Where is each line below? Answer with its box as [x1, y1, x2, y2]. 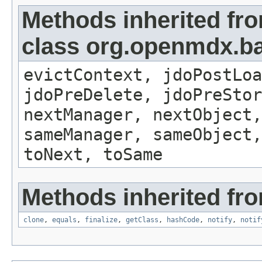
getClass [126, 216, 158, 225]
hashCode [167, 216, 199, 225]
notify [208, 216, 232, 225]
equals [52, 216, 77, 225]
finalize [85, 216, 118, 225]
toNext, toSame [23, 144, 163, 165]
